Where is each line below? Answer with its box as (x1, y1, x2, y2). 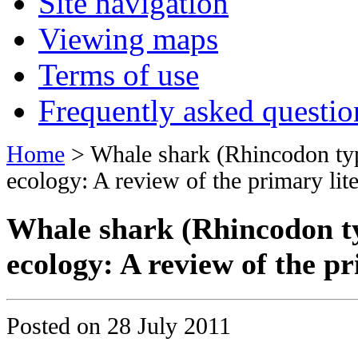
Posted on (6, 312, 107, 339)
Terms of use (38, 57, 199, 92)
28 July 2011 (107, 312, 231, 339)
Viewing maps (38, 21, 218, 56)
